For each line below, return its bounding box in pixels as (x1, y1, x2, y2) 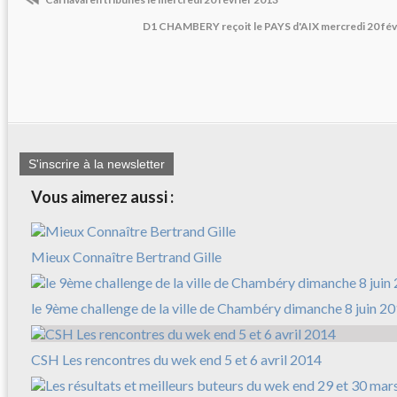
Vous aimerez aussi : (31, 187, 174, 207)
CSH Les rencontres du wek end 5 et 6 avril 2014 (31, 351, 322, 369)
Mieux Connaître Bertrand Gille (31, 248, 222, 266)
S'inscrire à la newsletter (28, 157, 165, 172)
